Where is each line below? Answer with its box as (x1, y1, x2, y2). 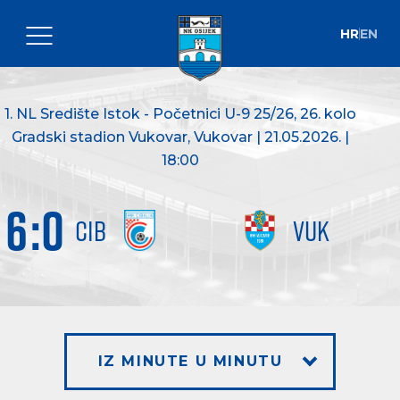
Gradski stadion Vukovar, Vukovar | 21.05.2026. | (11, 129, 349, 146)
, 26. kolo (293, 105, 356, 122)
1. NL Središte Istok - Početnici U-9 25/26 (4, 105, 294, 122)
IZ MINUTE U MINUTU (97, 353, 283, 370)
